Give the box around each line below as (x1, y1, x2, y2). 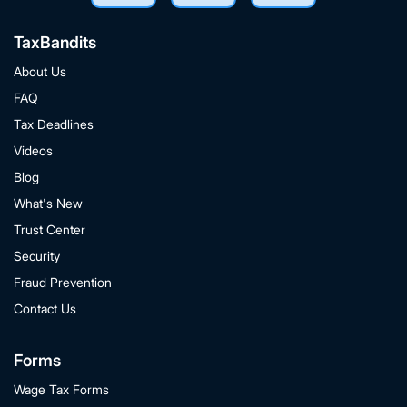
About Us (14, 64, 66, 79)
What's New (14, 195, 83, 211)
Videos (14, 143, 53, 158)
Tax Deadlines (14, 116, 94, 132)
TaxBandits (14, 33, 96, 52)
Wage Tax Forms (14, 382, 109, 397)
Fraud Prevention (14, 274, 112, 290)
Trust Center (14, 222, 85, 237)
